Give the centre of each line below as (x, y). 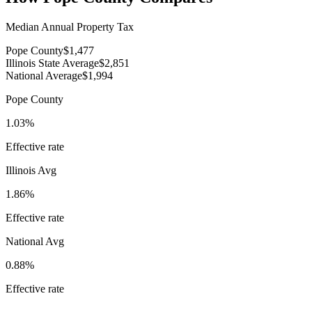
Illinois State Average (52, 63)
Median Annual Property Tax (70, 27)
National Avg (35, 242)
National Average (44, 76)
